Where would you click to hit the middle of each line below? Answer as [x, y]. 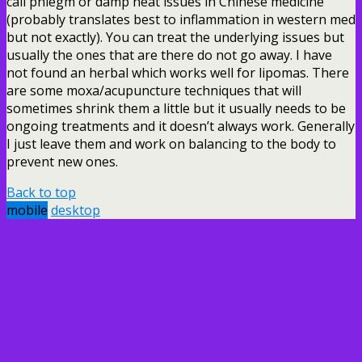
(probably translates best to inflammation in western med [181, 19]
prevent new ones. [62, 161]
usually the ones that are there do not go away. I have [169, 55]
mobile [27, 210]
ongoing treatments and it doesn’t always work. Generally [181, 126]
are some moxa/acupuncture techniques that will [154, 90]
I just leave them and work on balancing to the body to [171, 143]
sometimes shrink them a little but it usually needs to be [176, 108]
